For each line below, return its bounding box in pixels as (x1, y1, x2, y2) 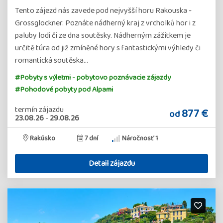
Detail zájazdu (88, 157, 135, 170)
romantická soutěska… (15, 54, 88, 67)
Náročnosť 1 (120, 133, 158, 144)
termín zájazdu (15, 104, 64, 116)
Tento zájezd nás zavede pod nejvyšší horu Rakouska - (15, 4, 192, 17)
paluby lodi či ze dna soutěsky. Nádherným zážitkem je (15, 29, 191, 42)
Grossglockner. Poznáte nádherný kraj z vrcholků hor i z (15, 17, 196, 29)
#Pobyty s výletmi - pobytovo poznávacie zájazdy (15, 72, 171, 84)
